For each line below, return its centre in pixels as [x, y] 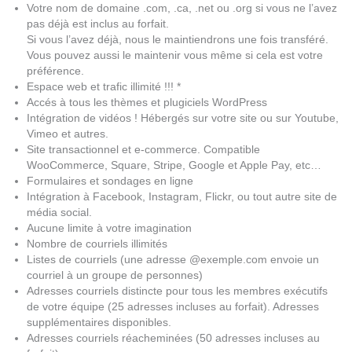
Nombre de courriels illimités [97, 244]
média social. [59, 213]
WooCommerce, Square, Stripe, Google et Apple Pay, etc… [174, 166]
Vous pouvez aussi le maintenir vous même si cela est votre [174, 56]
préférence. [55, 71]
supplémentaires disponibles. [99, 323]
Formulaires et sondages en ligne [110, 181]
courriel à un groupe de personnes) [114, 276]
